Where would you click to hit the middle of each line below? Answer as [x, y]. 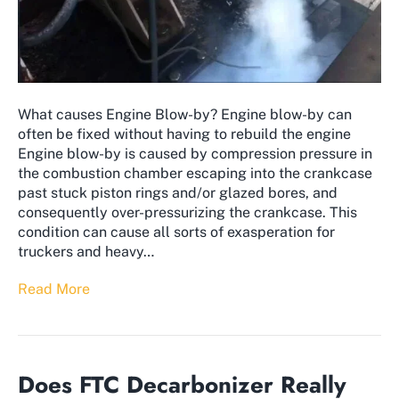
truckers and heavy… [86, 251]
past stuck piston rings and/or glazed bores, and [178, 192]
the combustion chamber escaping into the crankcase [195, 173]
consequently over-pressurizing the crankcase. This [187, 212]
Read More [54, 289]
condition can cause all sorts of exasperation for [176, 232]
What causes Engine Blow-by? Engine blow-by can [185, 114]
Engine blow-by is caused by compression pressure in [195, 153]
